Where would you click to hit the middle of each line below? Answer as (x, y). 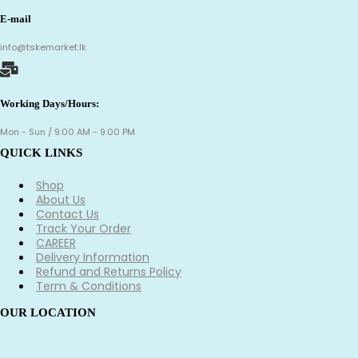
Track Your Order (84, 229)
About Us (61, 200)
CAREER (56, 243)
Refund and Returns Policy (109, 272)
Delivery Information (93, 258)
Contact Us (68, 215)
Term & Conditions (89, 286)
